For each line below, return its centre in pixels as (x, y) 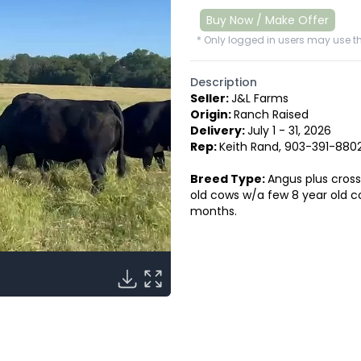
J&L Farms (259, 98)
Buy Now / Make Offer (267, 20)
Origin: (212, 114)
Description (223, 82)
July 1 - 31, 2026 (289, 130)
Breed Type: (228, 178)
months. (213, 211)
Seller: (210, 98)
